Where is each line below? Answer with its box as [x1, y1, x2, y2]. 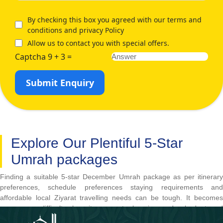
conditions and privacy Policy [27, 25, 124, 35]
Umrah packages [11, 151, 117, 167]
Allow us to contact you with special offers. [27, 38, 169, 48]
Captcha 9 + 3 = [15, 51, 72, 62]
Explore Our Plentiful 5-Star [11, 135, 183, 151]
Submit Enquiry [25, 76, 94, 89]
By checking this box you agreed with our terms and [27, 14, 202, 24]
